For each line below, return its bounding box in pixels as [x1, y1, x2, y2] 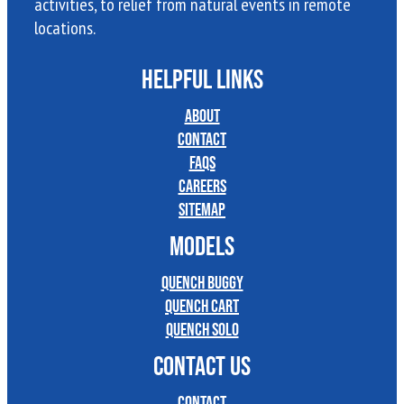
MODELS [170, 231, 234, 262]
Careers [178, 176, 226, 197]
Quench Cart [165, 296, 239, 317]
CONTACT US [153, 351, 251, 381]
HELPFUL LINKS [141, 64, 263, 95]
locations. [34, 16, 96, 41]
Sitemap [179, 199, 225, 220]
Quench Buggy [161, 272, 243, 293]
